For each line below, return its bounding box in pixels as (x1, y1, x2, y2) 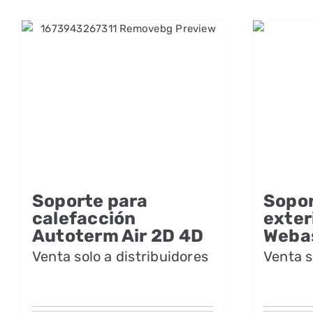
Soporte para (32, 191, 148, 212)
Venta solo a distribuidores (32, 248, 209, 265)
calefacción (32, 208, 136, 229)
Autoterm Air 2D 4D (32, 226, 204, 247)
